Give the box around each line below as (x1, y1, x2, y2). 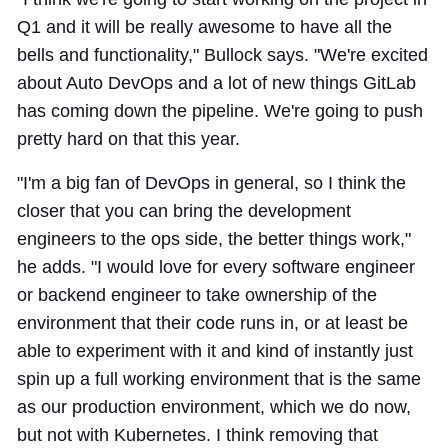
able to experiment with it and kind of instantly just (17, 340, 413, 361)
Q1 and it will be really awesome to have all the (17, 16, 392, 37)
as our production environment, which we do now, (17, 396, 411, 417)
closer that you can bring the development (17, 200, 351, 221)
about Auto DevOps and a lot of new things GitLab (17, 72, 416, 93)
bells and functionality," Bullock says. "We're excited (17, 44, 428, 65)
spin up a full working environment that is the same (17, 368, 421, 389)
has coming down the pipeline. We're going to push (17, 100, 423, 121)
